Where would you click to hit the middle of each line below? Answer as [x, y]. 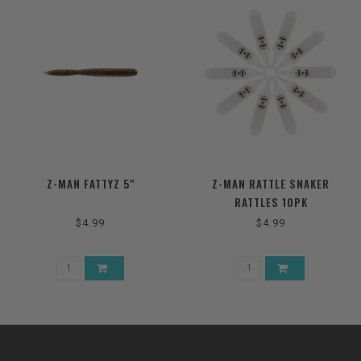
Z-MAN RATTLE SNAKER [271, 183]
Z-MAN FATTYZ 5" [90, 183]
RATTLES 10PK [271, 202]
